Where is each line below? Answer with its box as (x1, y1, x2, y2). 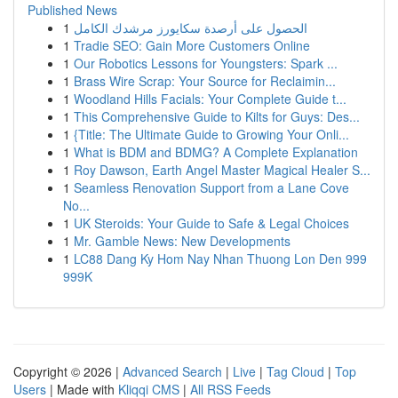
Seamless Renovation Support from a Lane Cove (74, 179, 349, 196)
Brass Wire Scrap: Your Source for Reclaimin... (74, 72, 336, 90)
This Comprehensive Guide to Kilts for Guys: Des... (74, 107, 360, 125)
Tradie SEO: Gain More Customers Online (74, 36, 310, 54)
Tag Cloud (267, 362, 324, 380)
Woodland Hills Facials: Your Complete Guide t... (74, 90, 346, 107)
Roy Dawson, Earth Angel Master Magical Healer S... (74, 161, 370, 179)
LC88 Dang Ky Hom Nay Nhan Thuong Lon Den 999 (74, 250, 367, 267)
